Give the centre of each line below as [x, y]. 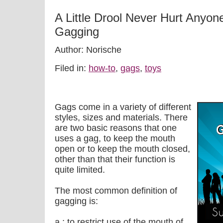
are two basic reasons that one [116, 128]
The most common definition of [116, 191]
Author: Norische [88, 50]
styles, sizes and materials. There [121, 117]
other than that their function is [115, 159]
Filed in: [72, 68]
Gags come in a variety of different [123, 107]
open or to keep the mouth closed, [122, 149]
